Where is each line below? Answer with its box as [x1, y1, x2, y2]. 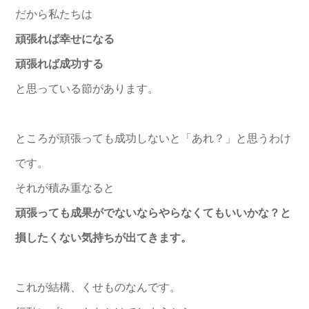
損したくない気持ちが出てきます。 [15, 231, 192, 243]
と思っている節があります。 [15, 82, 159, 94]
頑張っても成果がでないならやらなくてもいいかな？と [15, 206, 291, 219]
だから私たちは [15, 8, 92, 20]
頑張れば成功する [15, 57, 103, 70]
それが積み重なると [15, 181, 114, 194]
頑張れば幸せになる [15, 32, 114, 45]
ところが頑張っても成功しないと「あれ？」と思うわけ [15, 132, 291, 144]
